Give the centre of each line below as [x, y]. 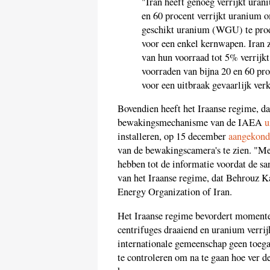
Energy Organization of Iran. [175, 192]
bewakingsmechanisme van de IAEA [191, 123]
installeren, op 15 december [173, 137]
